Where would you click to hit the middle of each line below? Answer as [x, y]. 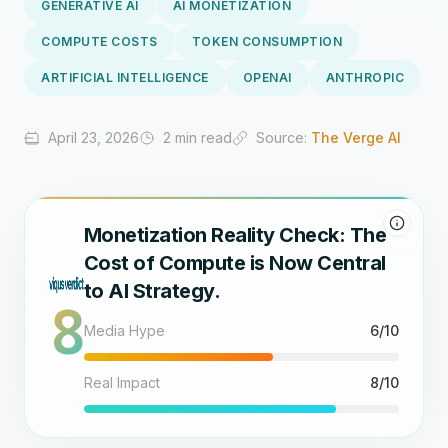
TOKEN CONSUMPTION [266, 41]
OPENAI [267, 77]
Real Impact [121, 382]
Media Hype [124, 330]
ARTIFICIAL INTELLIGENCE [125, 77]
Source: [283, 137]
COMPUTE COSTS [99, 41]
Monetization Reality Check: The [235, 235]
